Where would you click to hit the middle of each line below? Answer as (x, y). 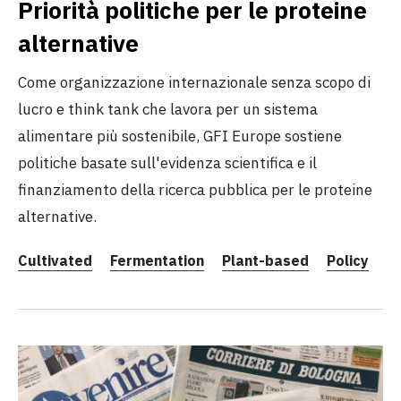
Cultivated (55, 261)
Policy (348, 261)
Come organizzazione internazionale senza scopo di (194, 83)
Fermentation (157, 261)
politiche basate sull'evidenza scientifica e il (167, 163)
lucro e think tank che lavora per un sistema (168, 110)
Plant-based (265, 261)
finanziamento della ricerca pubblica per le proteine (195, 190)
